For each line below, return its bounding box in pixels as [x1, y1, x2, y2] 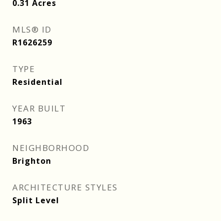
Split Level [12, 195, 59, 206]
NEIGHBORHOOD [12, 142, 89, 153]
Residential [12, 76, 63, 87]
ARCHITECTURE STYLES [12, 182, 118, 193]
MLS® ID [12, 24, 52, 35]
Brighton [12, 155, 51, 166]
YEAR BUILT [12, 103, 66, 114]
